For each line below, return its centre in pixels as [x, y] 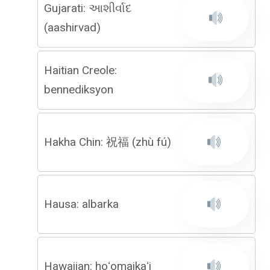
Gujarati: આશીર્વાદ [88, 8]
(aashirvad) [72, 27]
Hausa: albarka [81, 204]
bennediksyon [79, 89]
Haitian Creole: [80, 70]
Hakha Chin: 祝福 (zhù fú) [108, 142]
